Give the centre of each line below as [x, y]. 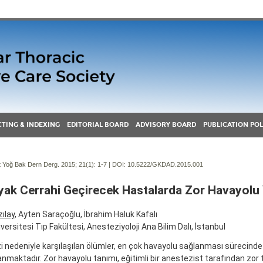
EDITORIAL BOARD [98, 124]
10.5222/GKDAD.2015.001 [165, 164]
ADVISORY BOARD [166, 124]
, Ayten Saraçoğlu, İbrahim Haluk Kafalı [86, 215]
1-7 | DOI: [111, 164]
